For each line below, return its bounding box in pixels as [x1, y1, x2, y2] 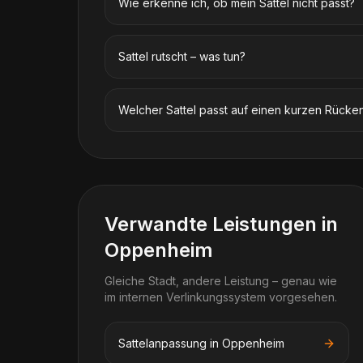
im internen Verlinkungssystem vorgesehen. [105, 290, 337, 304]
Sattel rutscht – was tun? [118, 49, 246, 63]
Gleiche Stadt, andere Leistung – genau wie [105, 274, 337, 288]
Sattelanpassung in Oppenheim [118, 336, 284, 350]
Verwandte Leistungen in [105, 212, 338, 236]
